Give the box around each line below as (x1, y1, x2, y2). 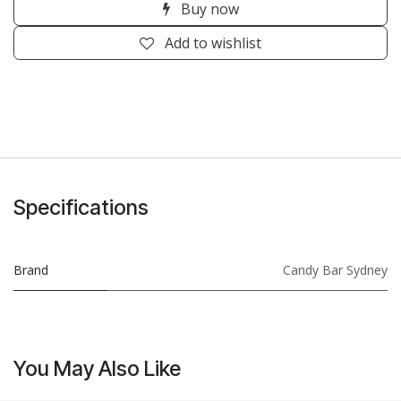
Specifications (13, 194, 149, 220)
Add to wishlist (165, 33, 261, 53)
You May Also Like (13, 355, 181, 381)
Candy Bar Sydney (283, 261, 388, 278)
